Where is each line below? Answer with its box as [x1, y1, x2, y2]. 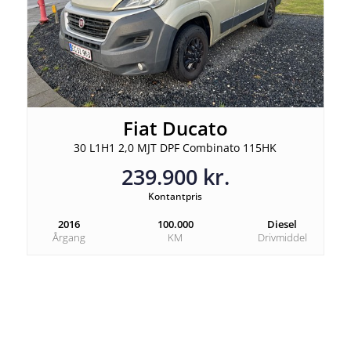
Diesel [267, 217, 298, 232]
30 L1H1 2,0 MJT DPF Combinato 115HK [74, 140, 277, 156]
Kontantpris [148, 190, 203, 204]
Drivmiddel [257, 230, 307, 245]
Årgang [52, 230, 85, 245]
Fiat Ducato [122, 115, 228, 142]
